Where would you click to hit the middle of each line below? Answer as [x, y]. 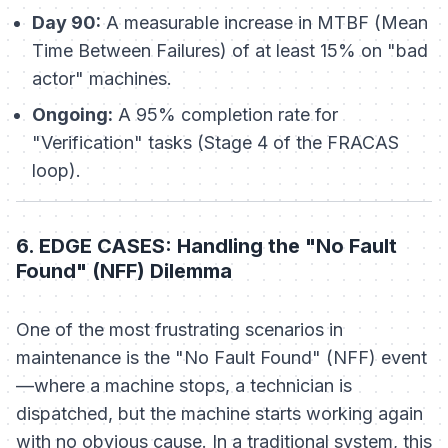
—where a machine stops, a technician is [184, 386]
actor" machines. [102, 79]
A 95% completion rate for [225, 115]
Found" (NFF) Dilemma [124, 271]
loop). [56, 171]
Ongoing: [72, 115]
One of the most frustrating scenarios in [179, 330]
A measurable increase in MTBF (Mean [264, 23]
